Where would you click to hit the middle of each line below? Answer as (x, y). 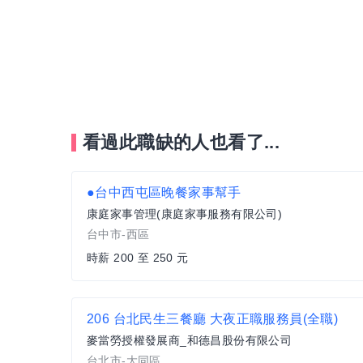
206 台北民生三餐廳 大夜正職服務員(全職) (213, 319)
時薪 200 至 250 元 (138, 258)
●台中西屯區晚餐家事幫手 (164, 193)
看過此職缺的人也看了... (181, 143)
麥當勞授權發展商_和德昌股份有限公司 (190, 341)
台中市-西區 (118, 235)
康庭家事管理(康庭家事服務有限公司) (185, 214)
